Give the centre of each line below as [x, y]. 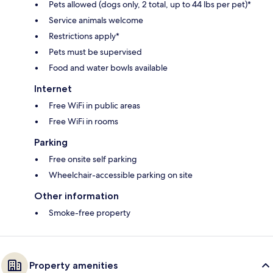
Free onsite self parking [93, 159]
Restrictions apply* [84, 36]
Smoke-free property [90, 212]
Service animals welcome [96, 20]
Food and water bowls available [108, 67]
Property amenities [73, 265]
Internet [53, 88]
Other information [76, 196]
